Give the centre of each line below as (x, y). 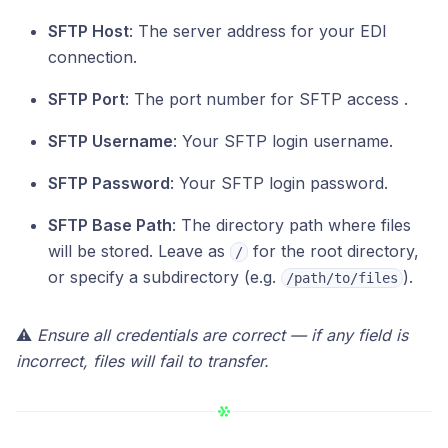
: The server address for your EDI (258, 30)
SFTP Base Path (110, 224)
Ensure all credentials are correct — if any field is (222, 334)
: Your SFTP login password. (279, 182)
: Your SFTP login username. (283, 140)
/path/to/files (342, 277)
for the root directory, (333, 250)
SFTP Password (109, 182)
